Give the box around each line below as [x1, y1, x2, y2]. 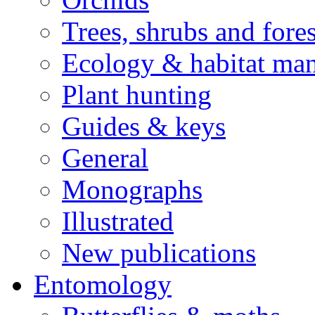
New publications [62, 238, 256, 269]
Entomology [34, 269, 172, 300]
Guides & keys [62, 111, 226, 142]
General [62, 143, 148, 174]
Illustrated [62, 206, 174, 237]
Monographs [62, 174, 202, 205]
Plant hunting [62, 79, 212, 110]
